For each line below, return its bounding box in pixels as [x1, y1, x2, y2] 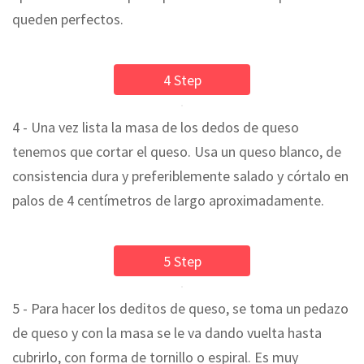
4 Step [162, 70, 201, 89]
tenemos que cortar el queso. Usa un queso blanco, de [12, 141, 341, 161]
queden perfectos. [12, 9, 123, 28]
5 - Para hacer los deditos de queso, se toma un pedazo [12, 298, 349, 318]
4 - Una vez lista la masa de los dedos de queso [12, 117, 299, 136]
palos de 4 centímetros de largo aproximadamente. [12, 190, 324, 210]
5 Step [162, 251, 201, 271]
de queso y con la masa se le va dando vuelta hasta [12, 323, 322, 342]
